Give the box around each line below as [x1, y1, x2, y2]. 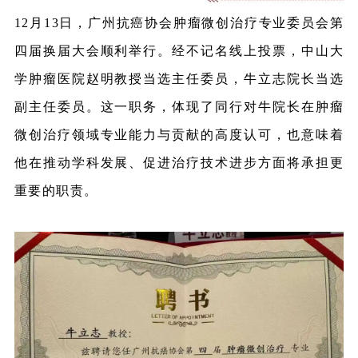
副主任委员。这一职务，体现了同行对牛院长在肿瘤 [14, 100, 344, 114]
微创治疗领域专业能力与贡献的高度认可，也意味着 [14, 128, 344, 142]
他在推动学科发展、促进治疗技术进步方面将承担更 [14, 156, 344, 170]
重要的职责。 [14, 184, 98, 198]
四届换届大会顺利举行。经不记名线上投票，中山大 [14, 44, 344, 58]
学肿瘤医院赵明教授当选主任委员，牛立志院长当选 [14, 72, 344, 86]
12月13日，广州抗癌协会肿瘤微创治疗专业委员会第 [14, 16, 344, 30]
